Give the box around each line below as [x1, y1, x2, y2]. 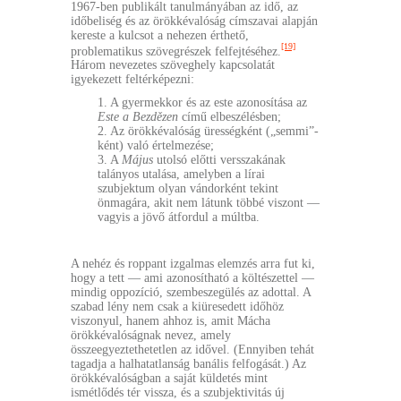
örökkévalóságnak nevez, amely [71, 328, 231, 343]
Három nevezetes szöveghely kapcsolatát [71, 58, 275, 73]
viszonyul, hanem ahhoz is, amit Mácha [71, 314, 270, 328]
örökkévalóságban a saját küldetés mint [71, 371, 268, 386]
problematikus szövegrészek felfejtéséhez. [71, 44, 281, 58]
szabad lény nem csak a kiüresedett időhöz [71, 300, 284, 314]
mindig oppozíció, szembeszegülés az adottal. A [71, 286, 311, 300]
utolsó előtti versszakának [153, 153, 286, 167]
